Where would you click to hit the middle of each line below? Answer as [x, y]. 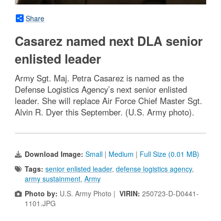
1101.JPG [40, 203]
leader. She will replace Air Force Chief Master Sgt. [109, 100]
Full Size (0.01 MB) [169, 154]
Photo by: [41, 193]
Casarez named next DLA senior [109, 41]
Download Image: [55, 154]
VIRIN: [131, 193]
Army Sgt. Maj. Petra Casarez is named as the [99, 78]
